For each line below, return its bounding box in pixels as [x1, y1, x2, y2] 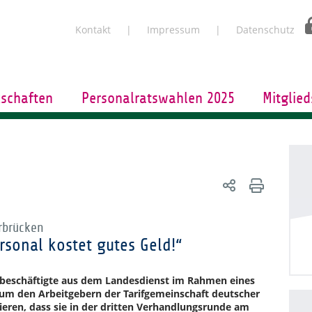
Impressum [147, 23, 200, 36]
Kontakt [75, 23, 111, 36]
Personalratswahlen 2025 [81, 90, 235, 107]
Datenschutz [236, 23, 295, 36]
